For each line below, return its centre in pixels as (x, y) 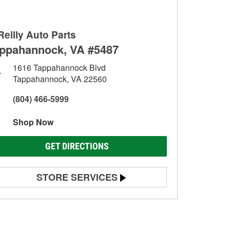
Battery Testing (43, 199)
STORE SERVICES (77, 177)
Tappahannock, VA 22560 (60, 79)
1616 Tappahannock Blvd (59, 68)
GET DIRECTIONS (77, 146)
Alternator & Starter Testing (63, 217)
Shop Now (33, 122)
